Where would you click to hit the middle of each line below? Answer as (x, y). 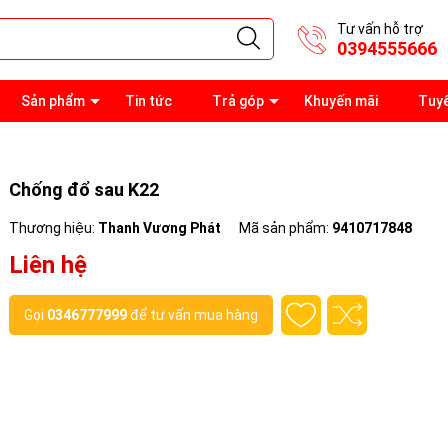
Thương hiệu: (53, 228)
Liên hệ (48, 265)
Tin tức (148, 101)
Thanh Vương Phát (159, 228)
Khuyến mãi (341, 101)
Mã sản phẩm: (285, 228)
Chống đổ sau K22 (84, 189)
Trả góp (238, 101)
